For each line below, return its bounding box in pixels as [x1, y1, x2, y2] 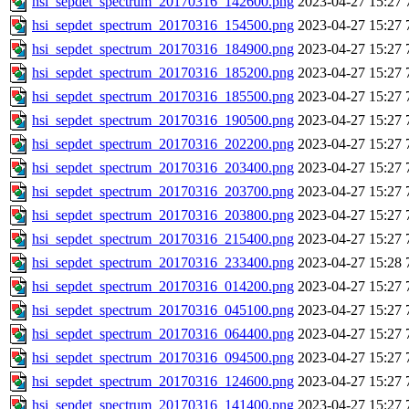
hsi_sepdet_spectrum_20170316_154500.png [32, 17, 294, 34]
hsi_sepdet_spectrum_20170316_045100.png [32, 302, 294, 319]
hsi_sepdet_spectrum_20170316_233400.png [32, 255, 294, 271]
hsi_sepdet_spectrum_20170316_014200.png [32, 278, 294, 295]
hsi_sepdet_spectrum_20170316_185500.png [32, 89, 294, 105]
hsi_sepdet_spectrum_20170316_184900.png [32, 41, 294, 58]
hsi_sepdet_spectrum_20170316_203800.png [32, 207, 294, 224]
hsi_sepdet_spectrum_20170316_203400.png [32, 160, 294, 176]
